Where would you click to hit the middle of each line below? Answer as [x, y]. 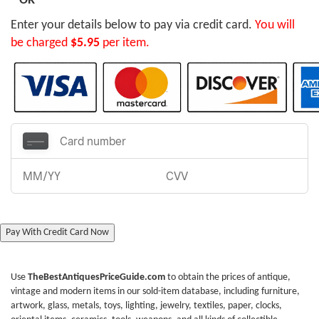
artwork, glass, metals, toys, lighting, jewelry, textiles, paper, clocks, [146, 305]
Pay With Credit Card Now [57, 232]
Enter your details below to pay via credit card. [133, 26]
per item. [125, 43]
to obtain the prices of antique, [228, 277]
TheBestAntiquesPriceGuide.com [96, 277]
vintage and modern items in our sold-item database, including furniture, [155, 291]
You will [275, 26]
